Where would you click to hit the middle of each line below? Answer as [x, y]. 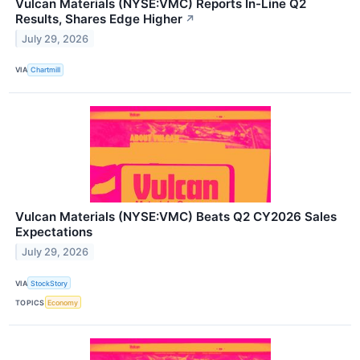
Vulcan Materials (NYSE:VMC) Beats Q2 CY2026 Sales [176, 217]
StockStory [49, 283]
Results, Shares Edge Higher [99, 18]
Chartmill [46, 70]
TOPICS [30, 302]
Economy [63, 302]
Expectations [54, 232]
